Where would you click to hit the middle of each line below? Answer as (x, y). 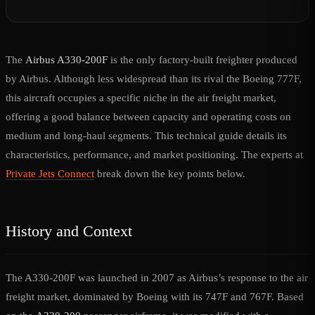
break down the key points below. (170, 174)
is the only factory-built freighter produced (202, 60)
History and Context (69, 231)
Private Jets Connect (50, 174)
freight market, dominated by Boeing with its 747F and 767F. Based (155, 297)
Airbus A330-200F (66, 60)
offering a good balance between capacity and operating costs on (148, 117)
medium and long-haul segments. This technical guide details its (146, 136)
